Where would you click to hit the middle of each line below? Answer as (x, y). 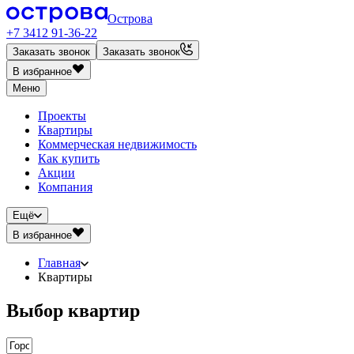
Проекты (62, 116)
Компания (65, 187)
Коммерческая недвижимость (117, 144)
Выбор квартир (73, 310)
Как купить (69, 158)
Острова (130, 19)
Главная (59, 263)
